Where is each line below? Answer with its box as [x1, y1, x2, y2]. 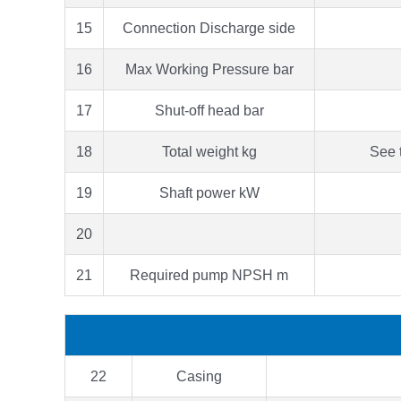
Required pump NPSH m [130, 267, 288, 283]
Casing [176, 368, 222, 384]
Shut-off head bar [154, 102, 264, 118]
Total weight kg [161, 143, 257, 159]
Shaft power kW [158, 184, 260, 200]
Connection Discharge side [123, 20, 295, 36]
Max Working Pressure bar [124, 61, 294, 77]
